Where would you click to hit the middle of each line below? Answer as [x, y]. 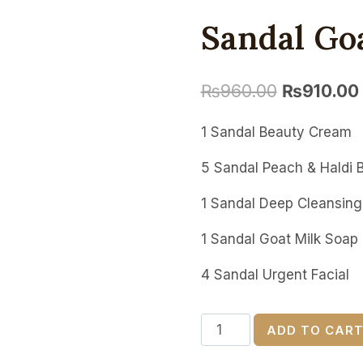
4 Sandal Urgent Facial [275, 274]
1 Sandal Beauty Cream [276, 132]
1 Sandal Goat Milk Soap [279, 239]
